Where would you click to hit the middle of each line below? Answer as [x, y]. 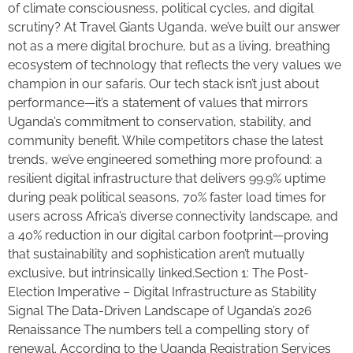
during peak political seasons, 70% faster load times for [167, 198]
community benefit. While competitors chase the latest [165, 141]
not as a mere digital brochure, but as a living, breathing [169, 46]
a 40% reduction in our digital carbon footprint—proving [168, 236]
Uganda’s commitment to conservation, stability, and [160, 122]
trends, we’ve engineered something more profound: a [165, 160]
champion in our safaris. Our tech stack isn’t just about [163, 84]
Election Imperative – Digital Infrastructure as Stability [162, 292]
